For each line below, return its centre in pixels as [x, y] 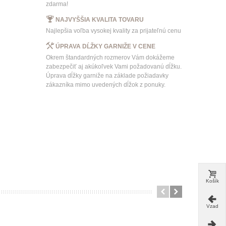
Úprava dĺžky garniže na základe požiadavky [107, 75]
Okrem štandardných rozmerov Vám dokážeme [110, 57]
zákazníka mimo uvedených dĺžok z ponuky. [105, 84]
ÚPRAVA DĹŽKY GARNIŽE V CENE [105, 46]
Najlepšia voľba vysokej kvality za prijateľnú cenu [113, 31]
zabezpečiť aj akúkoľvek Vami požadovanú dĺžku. [114, 66]
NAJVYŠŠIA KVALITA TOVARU [99, 20]
